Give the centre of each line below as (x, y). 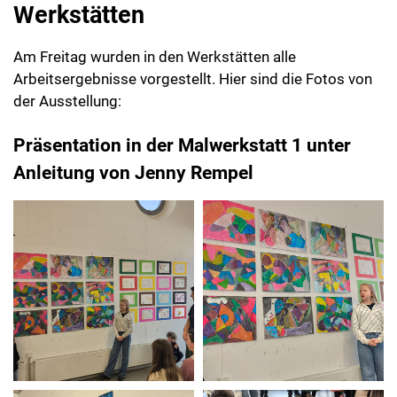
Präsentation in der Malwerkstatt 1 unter (182, 132)
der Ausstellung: (67, 87)
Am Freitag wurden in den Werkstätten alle (155, 43)
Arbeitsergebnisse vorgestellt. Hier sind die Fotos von (193, 65)
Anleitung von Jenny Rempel (133, 160)
